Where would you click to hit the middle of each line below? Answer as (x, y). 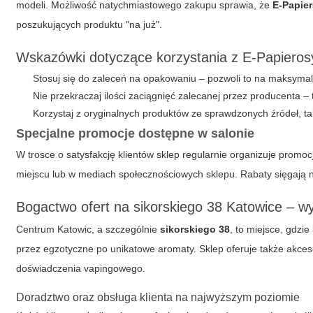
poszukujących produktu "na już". (89, 24)
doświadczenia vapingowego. (81, 268)
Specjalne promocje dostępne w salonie (136, 133)
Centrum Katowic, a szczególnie (88, 229)
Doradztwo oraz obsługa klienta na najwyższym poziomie (158, 297)
